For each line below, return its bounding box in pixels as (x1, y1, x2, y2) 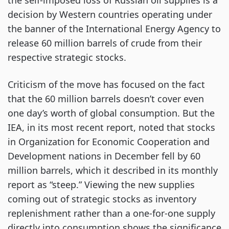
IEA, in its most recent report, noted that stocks (8, 121, 215, 133)
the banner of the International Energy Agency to (8, 22, 221, 35)
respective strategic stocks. (8, 51, 129, 63)
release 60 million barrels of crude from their (8, 37, 202, 49)
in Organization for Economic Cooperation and (8, 135, 210, 148)
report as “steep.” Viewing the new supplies (8, 178, 195, 191)
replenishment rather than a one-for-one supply (8, 207, 215, 219)
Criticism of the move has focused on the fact (8, 78, 205, 90)
